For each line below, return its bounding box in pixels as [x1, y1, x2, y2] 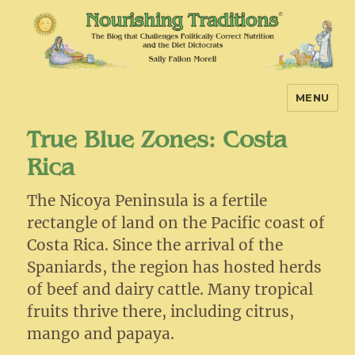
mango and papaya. [27, 323, 175, 343]
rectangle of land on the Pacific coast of [27, 212, 326, 232]
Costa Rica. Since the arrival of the [27, 235, 284, 254]
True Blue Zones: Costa [27, 130, 288, 142]
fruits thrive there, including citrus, [27, 301, 295, 321]
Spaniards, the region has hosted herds [27, 257, 323, 277]
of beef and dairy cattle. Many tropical [27, 279, 314, 299]
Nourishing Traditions [27, 97, 236, 120]
